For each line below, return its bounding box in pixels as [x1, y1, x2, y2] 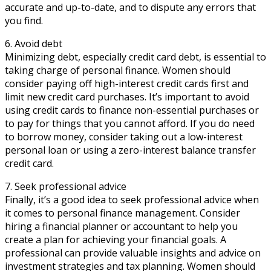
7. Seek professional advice [5, 179, 126, 193]
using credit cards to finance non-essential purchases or [5, 103, 259, 117]
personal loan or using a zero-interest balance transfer [5, 143, 256, 157]
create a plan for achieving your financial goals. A [5, 232, 226, 246]
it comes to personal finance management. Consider [5, 206, 240, 220]
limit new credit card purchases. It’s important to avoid [5, 90, 249, 103]
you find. [5, 13, 43, 27]
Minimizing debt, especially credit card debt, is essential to [5, 50, 266, 64]
